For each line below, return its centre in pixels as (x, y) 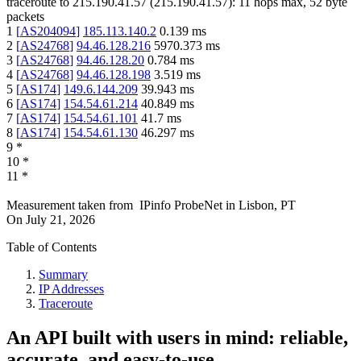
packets (25, 17)
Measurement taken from (70, 205)
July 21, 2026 (60, 220)
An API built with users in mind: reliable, (177, 338)
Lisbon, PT (267, 205)
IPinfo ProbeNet (183, 205)
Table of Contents (52, 247)
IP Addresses (71, 289)
